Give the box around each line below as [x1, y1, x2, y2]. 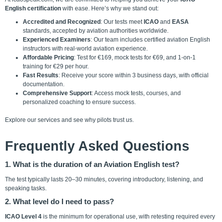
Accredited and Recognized [23, 18, 101, 25]
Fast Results [23, 71, 58, 79]
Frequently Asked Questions [5, 138, 189, 154]
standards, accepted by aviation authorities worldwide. [23, 27, 168, 34]
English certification [5, 4, 61, 12]
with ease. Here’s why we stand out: [61, 4, 159, 12]
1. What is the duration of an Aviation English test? [5, 160, 179, 169]
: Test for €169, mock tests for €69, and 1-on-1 [74, 54, 196, 61]
